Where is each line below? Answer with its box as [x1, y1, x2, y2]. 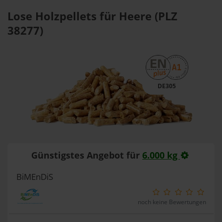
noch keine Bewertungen [137, 198, 206, 206]
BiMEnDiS [16, 171, 53, 182]
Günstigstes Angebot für [31, 149, 143, 161]
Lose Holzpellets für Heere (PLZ [7, 8, 177, 24]
